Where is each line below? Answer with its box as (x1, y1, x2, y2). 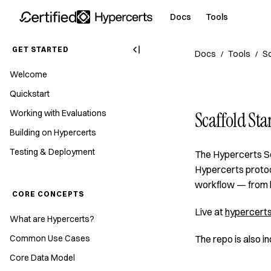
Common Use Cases (10, 233, 90, 244)
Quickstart (10, 88, 50, 99)
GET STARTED (12, 45, 69, 54)
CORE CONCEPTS (12, 189, 84, 198)
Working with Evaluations (10, 108, 106, 119)
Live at (195, 206, 225, 218)
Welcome (10, 69, 47, 80)
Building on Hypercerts (10, 127, 96, 138)
